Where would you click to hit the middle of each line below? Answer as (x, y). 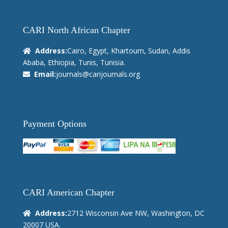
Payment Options (54, 124)
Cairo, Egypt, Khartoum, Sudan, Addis (129, 50)
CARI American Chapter (68, 193)
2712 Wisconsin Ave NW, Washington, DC (136, 213)
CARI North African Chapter (76, 30)
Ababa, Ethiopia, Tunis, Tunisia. (74, 62)
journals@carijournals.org (98, 74)
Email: (45, 74)
